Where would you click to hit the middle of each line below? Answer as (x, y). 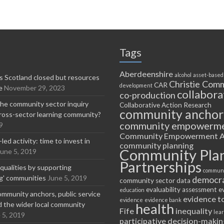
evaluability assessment (181, 189)
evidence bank (163, 199)
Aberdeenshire (146, 73)
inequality (194, 210)
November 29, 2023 (34, 87)
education (132, 189)
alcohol (183, 74)
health (155, 208)
